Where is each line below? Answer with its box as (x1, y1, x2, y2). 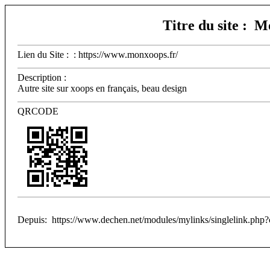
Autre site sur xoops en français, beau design (17, 83, 187, 93)
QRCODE (17, 106, 58, 116)
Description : (17, 72, 66, 83)
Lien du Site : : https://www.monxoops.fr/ (17, 49, 178, 60)
